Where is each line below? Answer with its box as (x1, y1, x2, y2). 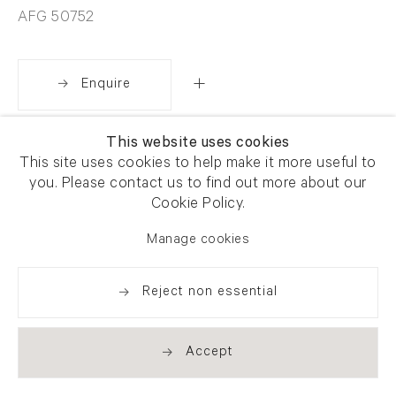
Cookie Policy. (150, 197, 246, 215)
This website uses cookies (106, 136, 290, 154)
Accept (186, 346, 233, 361)
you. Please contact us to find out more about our (29, 177, 367, 194)
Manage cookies (147, 233, 249, 249)
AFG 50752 (18, 10, 95, 27)
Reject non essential (141, 286, 278, 301)
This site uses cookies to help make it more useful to (19, 156, 377, 174)
